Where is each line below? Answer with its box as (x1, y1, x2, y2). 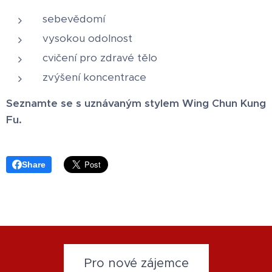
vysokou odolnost (42, 31, 132, 45)
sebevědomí (42, 12, 105, 25)
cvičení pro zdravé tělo (42, 50, 157, 64)
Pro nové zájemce (83, 256, 189, 271)
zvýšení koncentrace (42, 70, 146, 84)
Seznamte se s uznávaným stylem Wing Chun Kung (6, 96, 266, 110)
